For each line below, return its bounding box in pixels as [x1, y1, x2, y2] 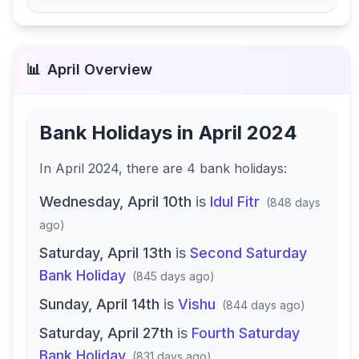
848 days [270, 196, 321, 209]
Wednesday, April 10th [39, 193, 192, 210]
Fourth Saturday [192, 325, 300, 341]
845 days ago [136, 269, 210, 283]
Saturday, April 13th [39, 244, 171, 261]
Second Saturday [190, 244, 307, 261]
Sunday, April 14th [39, 296, 159, 313]
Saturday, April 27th [39, 325, 173, 341]
